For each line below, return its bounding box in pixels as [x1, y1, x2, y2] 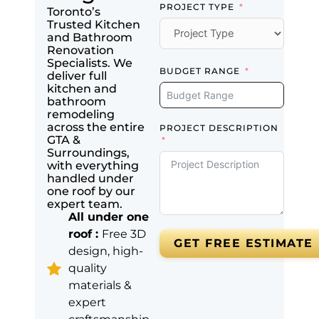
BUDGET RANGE [159, 66, 240, 77]
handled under [47, 172, 134, 186]
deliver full [47, 69, 107, 83]
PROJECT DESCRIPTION [159, 123, 278, 134]
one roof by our [47, 184, 135, 199]
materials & [68, 278, 132, 293]
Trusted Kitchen [47, 18, 140, 32]
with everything [47, 159, 139, 173]
